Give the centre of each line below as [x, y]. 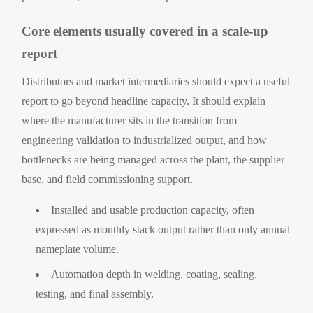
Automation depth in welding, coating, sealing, [154, 274]
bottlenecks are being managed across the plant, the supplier [153, 159]
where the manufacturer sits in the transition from [130, 120]
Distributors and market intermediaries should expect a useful [156, 81]
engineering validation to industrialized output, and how [145, 140]
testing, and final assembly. [95, 293]
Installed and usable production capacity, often [153, 210]
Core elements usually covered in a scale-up [145, 31]
